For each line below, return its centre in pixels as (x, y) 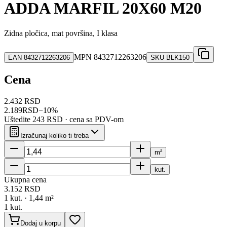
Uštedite (18, 119)
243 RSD (48, 119)
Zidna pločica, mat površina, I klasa (61, 33)
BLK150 (178, 57)
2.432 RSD (22, 101)
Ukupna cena (25, 179)
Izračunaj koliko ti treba (54, 135)
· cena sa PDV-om (93, 119)
